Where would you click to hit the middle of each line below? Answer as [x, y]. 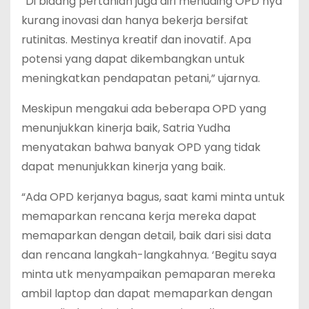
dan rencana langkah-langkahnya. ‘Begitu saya [149, 255]
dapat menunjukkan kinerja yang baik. [123, 167]
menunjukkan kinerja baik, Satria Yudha [126, 128]
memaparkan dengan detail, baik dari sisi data [146, 236]
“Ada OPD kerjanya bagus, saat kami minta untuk [153, 197]
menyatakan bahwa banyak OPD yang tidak [141, 148]
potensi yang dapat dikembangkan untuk [133, 59]
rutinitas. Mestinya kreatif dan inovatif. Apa [136, 40]
